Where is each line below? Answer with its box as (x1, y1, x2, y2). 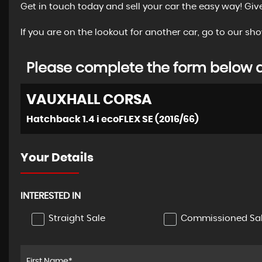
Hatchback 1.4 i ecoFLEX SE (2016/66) (26, 115, 199, 125)
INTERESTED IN (20, 191, 81, 201)
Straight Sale (49, 214, 105, 223)
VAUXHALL (26, 93, 100, 108)
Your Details (20, 152, 94, 164)
